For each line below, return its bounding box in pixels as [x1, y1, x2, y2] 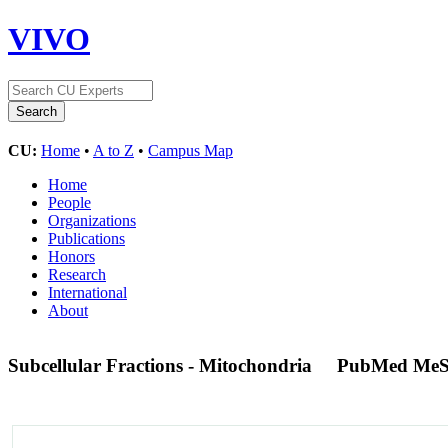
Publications [48, 229, 125, 247]
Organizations [48, 211, 136, 229]
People [48, 193, 91, 211]
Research [48, 265, 106, 283]
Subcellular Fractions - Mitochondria [8, 354, 317, 376]
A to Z [93, 141, 134, 159]
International [48, 283, 127, 301]
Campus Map [148, 141, 233, 159]
